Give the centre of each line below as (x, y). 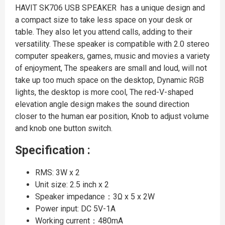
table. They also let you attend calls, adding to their (104, 32)
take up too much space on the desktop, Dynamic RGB (109, 80)
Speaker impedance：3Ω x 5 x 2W (95, 196)
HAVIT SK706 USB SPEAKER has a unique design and (110, 8)
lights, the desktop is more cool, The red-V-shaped (104, 92)
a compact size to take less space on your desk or (104, 20)
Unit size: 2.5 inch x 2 (72, 184)
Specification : (53, 150)
